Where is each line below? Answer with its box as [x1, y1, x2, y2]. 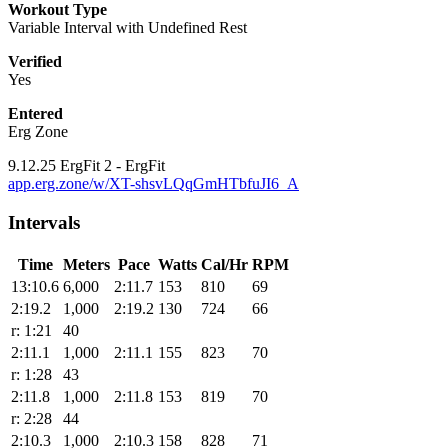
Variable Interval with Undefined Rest [8, 19, 247, 37]
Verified [8, 53, 62, 71]
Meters [63, 255, 110, 273]
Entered [8, 105, 63, 123]
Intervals [8, 212, 80, 234]
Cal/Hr [201, 255, 248, 273]
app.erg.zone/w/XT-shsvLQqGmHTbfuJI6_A [8, 175, 299, 193]
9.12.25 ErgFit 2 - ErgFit [8, 157, 165, 175]
